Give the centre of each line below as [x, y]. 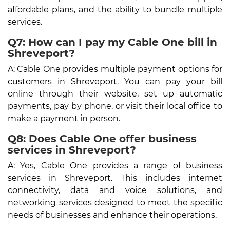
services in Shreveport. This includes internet [115, 178]
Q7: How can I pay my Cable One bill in [112, 42]
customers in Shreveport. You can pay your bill [115, 81]
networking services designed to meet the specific [115, 202]
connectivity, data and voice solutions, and [115, 190]
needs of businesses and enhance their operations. [112, 215]
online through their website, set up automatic [115, 93]
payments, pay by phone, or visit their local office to [115, 106]
